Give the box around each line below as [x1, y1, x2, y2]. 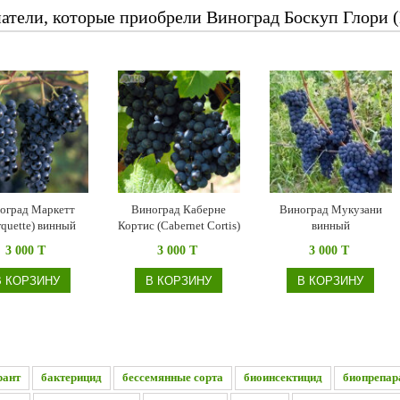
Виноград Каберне [131, 203, 226, 217]
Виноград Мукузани [279, 203, 382, 217]
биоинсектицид [244, 370, 322, 384]
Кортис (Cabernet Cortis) [117, 219, 240, 233]
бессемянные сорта [122, 370, 223, 384]
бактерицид [41, 370, 102, 384]
